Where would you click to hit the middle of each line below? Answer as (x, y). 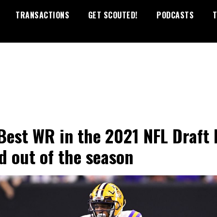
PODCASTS (175, 15)
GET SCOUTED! (113, 15)
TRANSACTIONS (42, 15)
